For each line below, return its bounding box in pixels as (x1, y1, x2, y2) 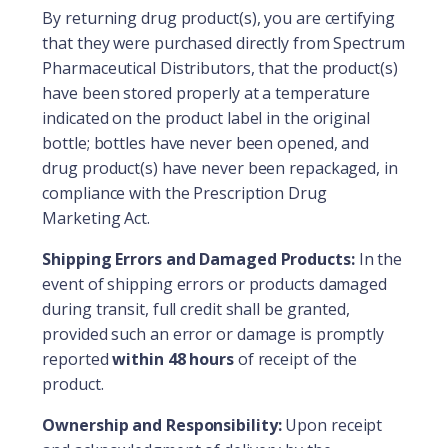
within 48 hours (108, 347, 234, 370)
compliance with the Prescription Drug (42, 181, 327, 204)
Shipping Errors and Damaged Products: (42, 247, 355, 270)
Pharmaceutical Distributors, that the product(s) (42, 56, 398, 79)
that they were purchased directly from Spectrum (42, 31, 405, 54)
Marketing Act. (42, 206, 150, 229)
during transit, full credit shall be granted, (42, 297, 350, 320)
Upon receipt (281, 413, 383, 436)
